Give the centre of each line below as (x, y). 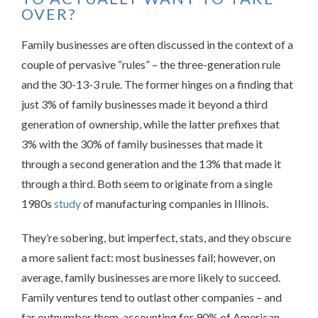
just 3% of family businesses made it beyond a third (144, 104)
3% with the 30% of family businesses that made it (142, 144)
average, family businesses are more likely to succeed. (151, 278)
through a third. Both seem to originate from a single (147, 184)
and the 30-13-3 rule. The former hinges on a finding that (157, 84)
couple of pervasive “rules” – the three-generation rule (151, 65)
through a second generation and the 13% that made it (151, 164)
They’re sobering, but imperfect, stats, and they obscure (156, 238)
